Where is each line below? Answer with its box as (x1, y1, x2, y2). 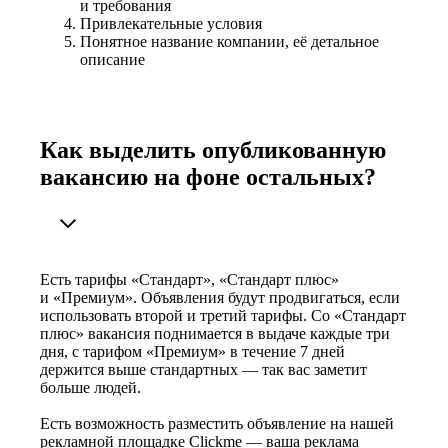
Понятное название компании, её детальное (80, 33, 379, 51)
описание (80, 51, 145, 69)
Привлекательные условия (80, 15, 262, 33)
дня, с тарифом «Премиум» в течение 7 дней (40, 343, 345, 361)
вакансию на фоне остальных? (40, 164, 376, 191)
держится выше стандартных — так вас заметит (40, 361, 367, 379)
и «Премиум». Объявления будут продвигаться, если (40, 289, 400, 307)
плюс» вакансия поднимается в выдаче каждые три (40, 325, 390, 343)
